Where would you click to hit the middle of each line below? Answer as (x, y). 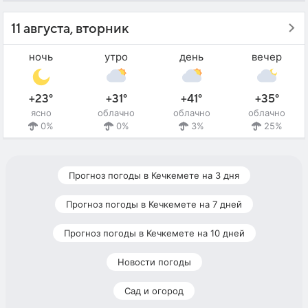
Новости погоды (154, 262)
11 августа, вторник (70, 29)
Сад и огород (154, 291)
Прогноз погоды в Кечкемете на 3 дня (154, 176)
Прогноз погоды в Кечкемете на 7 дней (154, 205)
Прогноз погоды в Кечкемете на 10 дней (154, 233)
